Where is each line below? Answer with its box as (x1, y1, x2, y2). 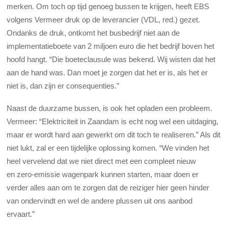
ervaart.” (7, 210, 35, 219)
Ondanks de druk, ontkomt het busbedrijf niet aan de (7, 28, 180, 37)
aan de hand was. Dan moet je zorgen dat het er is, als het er (7, 68, 208, 77)
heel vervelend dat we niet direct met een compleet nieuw (7, 157, 196, 166)
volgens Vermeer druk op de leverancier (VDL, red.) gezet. (7, 15, 201, 24)
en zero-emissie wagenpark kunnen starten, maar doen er (7, 170, 199, 179)
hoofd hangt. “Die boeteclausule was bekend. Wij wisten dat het (7, 54, 216, 64)
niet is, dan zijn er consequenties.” (7, 81, 122, 90)
